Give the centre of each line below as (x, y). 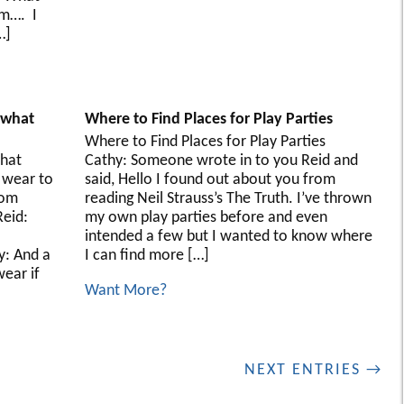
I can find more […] (147, 255)
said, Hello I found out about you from (210, 179)
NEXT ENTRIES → (313, 370)
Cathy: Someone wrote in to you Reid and (221, 161)
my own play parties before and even (206, 217)
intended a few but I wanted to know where (228, 236)
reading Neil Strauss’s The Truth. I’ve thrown (228, 198)
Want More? (125, 290)
